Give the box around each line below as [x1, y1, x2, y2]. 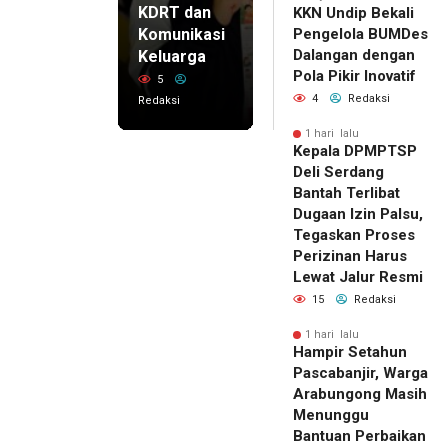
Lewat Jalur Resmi [293, 268, 423, 287]
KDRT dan [138, 3, 211, 23]
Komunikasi [138, 25, 225, 45]
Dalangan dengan [293, 46, 415, 65]
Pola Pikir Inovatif [293, 67, 416, 86]
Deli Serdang [293, 163, 384, 182]
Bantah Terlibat [293, 184, 400, 203]
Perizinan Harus [293, 247, 407, 266]
